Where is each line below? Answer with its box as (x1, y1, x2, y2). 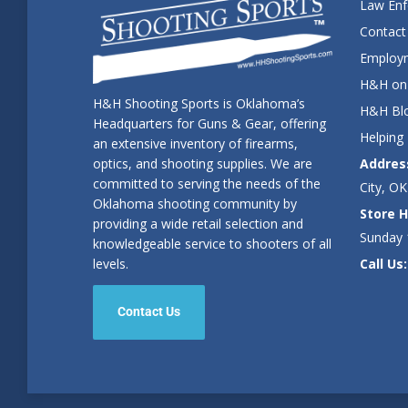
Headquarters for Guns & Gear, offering (93, 115, 326, 133)
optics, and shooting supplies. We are (93, 155, 312, 173)
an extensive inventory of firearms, (93, 135, 298, 153)
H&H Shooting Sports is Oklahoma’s (93, 95, 305, 113)
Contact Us (117, 304, 180, 320)
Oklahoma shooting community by (93, 195, 297, 213)
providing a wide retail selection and (93, 215, 303, 233)
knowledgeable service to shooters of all (93, 235, 331, 253)
